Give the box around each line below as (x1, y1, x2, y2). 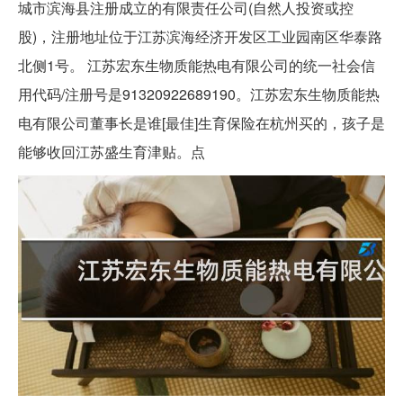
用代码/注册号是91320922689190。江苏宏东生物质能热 (18, 83, 380, 104)
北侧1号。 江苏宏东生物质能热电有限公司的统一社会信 (18, 54, 375, 76)
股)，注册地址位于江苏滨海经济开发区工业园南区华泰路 (18, 25, 382, 47)
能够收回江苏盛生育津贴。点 (18, 140, 205, 162)
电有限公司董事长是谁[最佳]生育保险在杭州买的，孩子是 (18, 112, 385, 133)
